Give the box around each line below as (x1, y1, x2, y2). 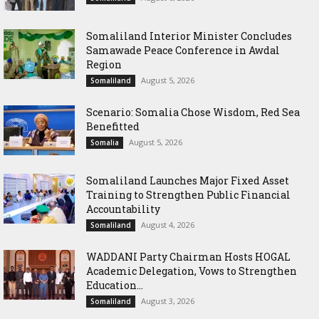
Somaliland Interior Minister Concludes (86, 28, 292, 43)
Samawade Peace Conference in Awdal (86, 43, 280, 57)
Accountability (86, 202, 160, 216)
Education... (86, 278, 143, 292)
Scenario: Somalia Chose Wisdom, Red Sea (86, 105, 300, 119)
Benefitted (86, 119, 140, 133)
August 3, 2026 (141, 295, 194, 306)
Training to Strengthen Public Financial (86, 187, 291, 202)
